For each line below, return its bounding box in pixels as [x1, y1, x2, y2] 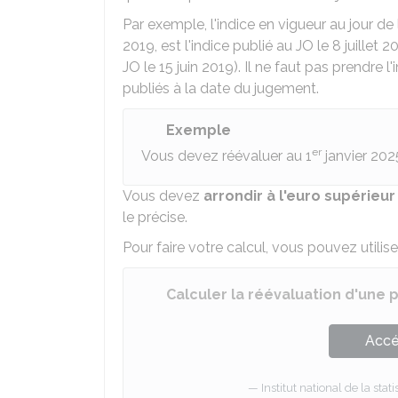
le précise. [123, 209, 187, 226]
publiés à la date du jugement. [123, 80, 319, 97]
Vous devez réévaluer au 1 [141, 147, 312, 164]
